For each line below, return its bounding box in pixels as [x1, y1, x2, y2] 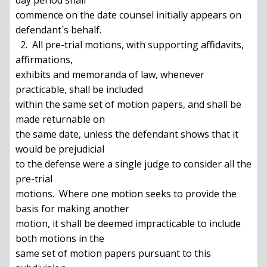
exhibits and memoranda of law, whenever [15, 68, 204, 82]
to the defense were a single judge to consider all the [15, 157, 252, 171]
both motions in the [15, 232, 104, 246]
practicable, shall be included [15, 83, 143, 97]
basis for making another [15, 202, 129, 216]
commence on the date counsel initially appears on [15, 8, 241, 22]
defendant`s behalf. [15, 23, 101, 37]
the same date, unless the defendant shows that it [15, 128, 238, 141]
